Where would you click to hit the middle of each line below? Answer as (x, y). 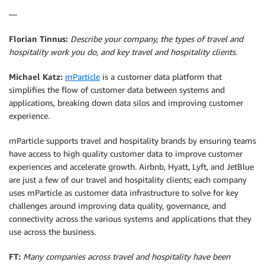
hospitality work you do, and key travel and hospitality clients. (123, 52)
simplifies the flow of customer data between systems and (117, 90)
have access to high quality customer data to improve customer (126, 154)
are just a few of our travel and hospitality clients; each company (128, 180)
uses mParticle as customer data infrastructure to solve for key (124, 193)
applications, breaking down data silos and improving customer (126, 103)
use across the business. (52, 232)
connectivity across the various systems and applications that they (130, 219)
